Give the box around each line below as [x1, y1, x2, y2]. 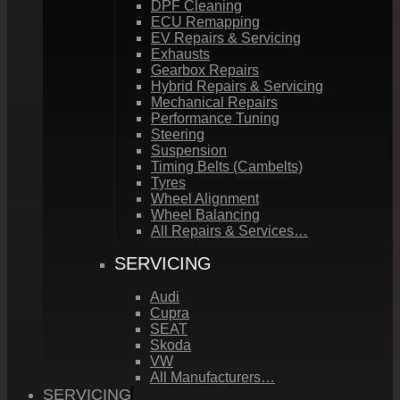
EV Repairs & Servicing [151, 29, 301, 46]
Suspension [151, 142, 227, 158]
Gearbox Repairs [151, 62, 259, 78]
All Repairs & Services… [151, 222, 308, 238]
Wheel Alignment [151, 190, 259, 206]
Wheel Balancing [151, 206, 260, 222]
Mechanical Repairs [151, 94, 278, 110]
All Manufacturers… [150, 369, 275, 385]
